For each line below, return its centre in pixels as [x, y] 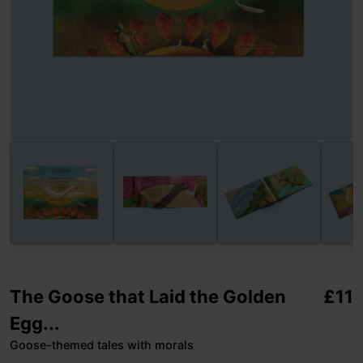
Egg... [35, 323]
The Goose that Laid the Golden [148, 296]
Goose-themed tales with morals [102, 344]
